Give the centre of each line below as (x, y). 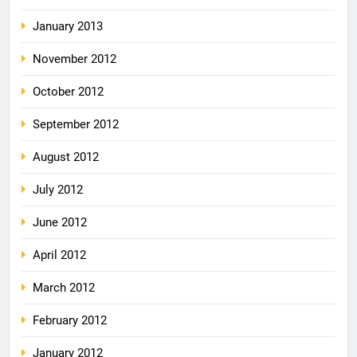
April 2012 (59, 255)
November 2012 (75, 59)
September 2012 (76, 124)
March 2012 (64, 287)
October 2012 (68, 91)
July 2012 (58, 189)
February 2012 (70, 320)
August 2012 (66, 157)
